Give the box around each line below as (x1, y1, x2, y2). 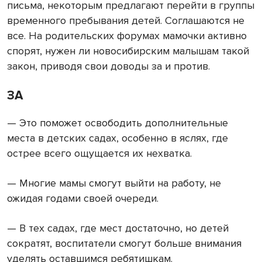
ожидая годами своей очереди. (7, 192, 158, 205)
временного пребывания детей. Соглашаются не (7, 14, 244, 27)
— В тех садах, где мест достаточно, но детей (7, 222, 229, 235)
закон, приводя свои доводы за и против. (7, 60, 210, 73)
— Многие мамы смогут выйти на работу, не (7, 177, 221, 190)
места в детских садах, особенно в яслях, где (7, 132, 228, 145)
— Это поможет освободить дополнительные (7, 116, 228, 130)
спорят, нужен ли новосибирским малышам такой (7, 44, 249, 58)
